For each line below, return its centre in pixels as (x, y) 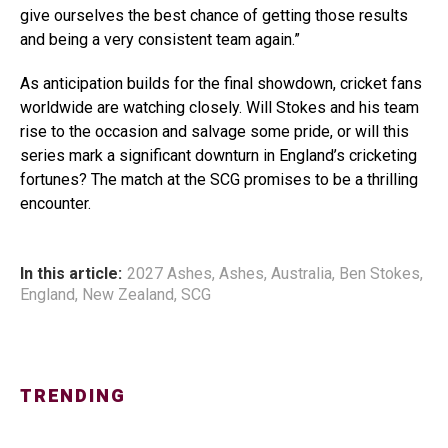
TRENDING (73, 397)
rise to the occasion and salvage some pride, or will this (214, 132)
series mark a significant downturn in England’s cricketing (218, 156)
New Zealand (128, 295)
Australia (301, 274)
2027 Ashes (169, 274)
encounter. (55, 204)
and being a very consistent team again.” (160, 40)
